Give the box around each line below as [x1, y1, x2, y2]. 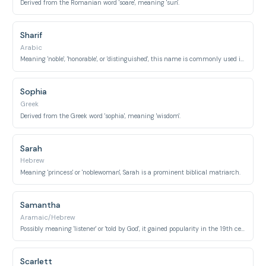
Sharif [20, 30, 43, 40]
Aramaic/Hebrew [20, 213, 76, 222]
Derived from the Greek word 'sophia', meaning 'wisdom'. [20, 112, 181, 120]
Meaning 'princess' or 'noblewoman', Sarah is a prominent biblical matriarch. [20, 168, 241, 176]
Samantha [20, 199, 61, 210]
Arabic [20, 43, 43, 52]
